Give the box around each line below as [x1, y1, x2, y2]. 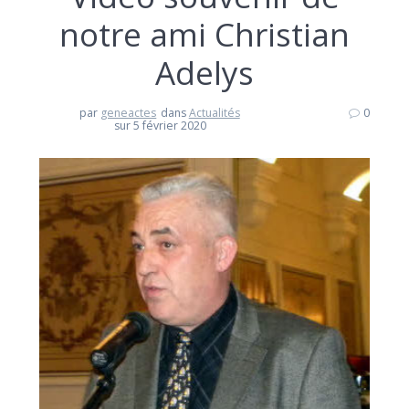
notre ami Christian [59, 12, 350, 56]
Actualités [188, 104, 240, 121]
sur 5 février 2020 [114, 117, 207, 133]
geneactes [100, 104, 157, 121]
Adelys [155, 50, 254, 94]
